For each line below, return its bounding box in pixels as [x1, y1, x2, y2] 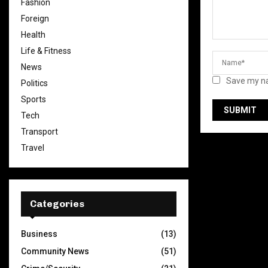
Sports [21, 95, 46, 104]
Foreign [21, 14, 49, 23]
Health [21, 30, 45, 39]
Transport [21, 127, 58, 136]
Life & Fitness [21, 46, 71, 56]
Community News [21, 246, 89, 256]
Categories [30, 198, 84, 209]
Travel [21, 143, 44, 153]
